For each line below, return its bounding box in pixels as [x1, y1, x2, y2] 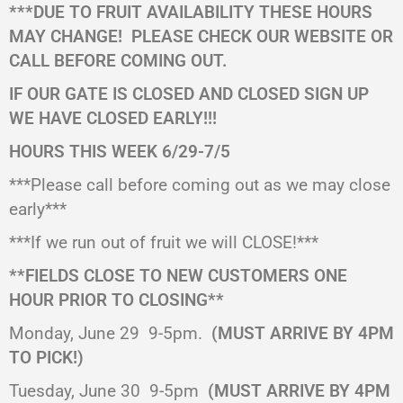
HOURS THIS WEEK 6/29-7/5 [9, 141, 230, 162]
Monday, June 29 [9, 323, 139, 344]
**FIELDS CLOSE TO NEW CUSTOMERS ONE [9, 265, 347, 286]
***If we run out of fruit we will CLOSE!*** [9, 232, 318, 253]
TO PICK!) [9, 347, 84, 368]
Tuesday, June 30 [9, 381, 140, 401]
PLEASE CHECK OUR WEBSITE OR [131, 26, 393, 47]
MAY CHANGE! [9, 26, 122, 47]
